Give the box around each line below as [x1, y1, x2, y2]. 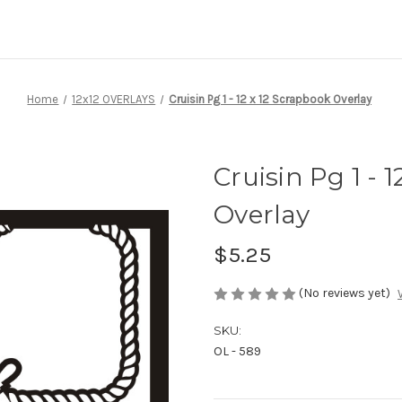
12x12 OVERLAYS [72, 92, 156, 106]
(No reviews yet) [299, 284, 390, 301]
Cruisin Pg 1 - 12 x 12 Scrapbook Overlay [169, 92, 372, 106]
